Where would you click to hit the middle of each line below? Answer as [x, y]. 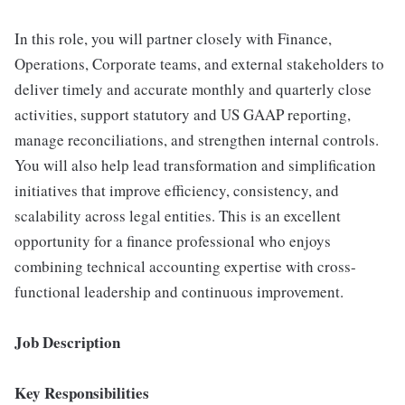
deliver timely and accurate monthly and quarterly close [193, 89]
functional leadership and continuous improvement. [179, 292]
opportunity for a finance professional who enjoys [173, 241]
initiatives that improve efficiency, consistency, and [177, 190]
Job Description [67, 342]
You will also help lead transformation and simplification [195, 165]
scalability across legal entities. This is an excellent [178, 216]
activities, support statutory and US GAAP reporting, [183, 114]
